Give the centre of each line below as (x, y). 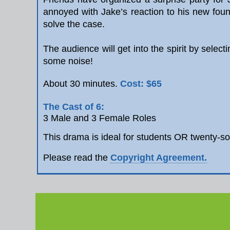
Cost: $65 (141, 83)
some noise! (68, 61)
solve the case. (74, 24)
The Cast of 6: (74, 106)
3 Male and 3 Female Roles (100, 118)
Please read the (77, 157)
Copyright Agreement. (159, 157)
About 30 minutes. (82, 83)
